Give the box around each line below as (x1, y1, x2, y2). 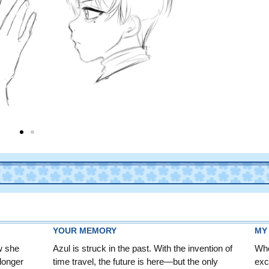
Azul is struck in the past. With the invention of (53, 243, 232, 253)
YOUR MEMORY (53, 225, 116, 235)
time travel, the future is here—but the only (53, 256, 218, 267)
